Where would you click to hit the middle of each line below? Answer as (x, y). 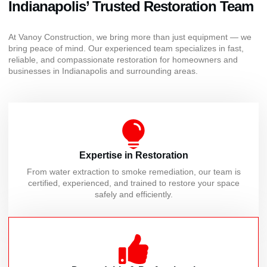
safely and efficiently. (133, 194)
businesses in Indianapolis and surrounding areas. (103, 71)
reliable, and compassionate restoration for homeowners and (123, 60)
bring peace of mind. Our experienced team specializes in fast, (126, 49)
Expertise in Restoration (133, 155)
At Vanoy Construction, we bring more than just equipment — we (130, 37)
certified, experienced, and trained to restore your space (133, 183)
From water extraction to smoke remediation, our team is (133, 171)
